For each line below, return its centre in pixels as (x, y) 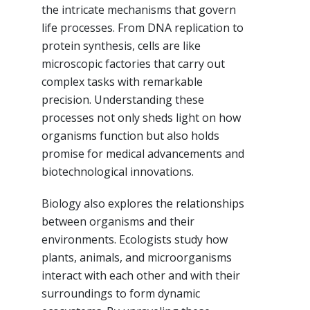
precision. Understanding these (123, 99)
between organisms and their (118, 221)
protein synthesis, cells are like (121, 45)
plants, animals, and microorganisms (137, 257)
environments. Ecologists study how (135, 239)
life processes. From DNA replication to (143, 27)
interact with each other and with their (141, 275)
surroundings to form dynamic (121, 293)
